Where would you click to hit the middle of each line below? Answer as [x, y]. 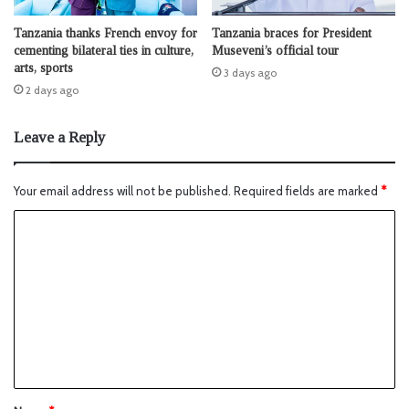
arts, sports [43, 68]
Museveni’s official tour [275, 51]
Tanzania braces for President [292, 34]
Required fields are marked [307, 191]
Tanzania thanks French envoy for [105, 34]
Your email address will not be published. [122, 191]
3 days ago [250, 73]
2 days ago [52, 90]
